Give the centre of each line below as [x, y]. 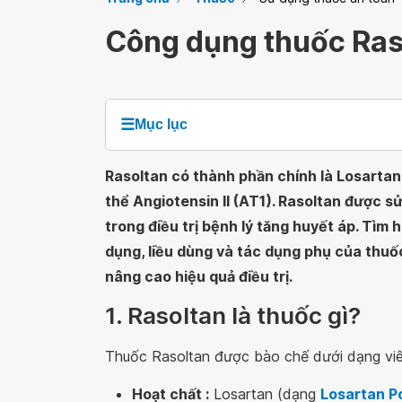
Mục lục [161, 124]
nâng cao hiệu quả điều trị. [199, 276]
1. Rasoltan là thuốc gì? [233, 315]
